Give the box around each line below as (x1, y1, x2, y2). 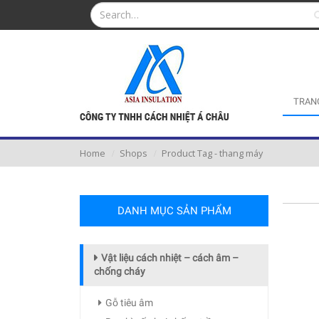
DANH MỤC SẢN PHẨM (117, 204, 231, 217)
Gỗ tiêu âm (105, 297, 153, 308)
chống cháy (94, 266, 145, 277)
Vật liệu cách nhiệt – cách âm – (101, 252, 239, 263)
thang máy (219, 147, 263, 159)
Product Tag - (162, 147, 219, 159)
